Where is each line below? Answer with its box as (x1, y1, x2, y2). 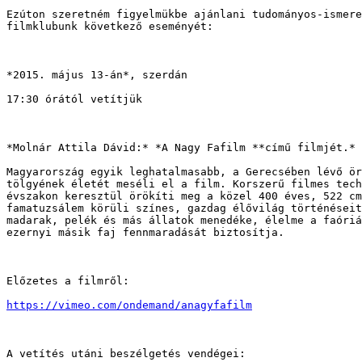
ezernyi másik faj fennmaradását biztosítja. (6, 226, 284, 239)
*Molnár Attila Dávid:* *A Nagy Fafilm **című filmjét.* (6, 141, 356, 154)
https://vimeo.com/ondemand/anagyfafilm (6, 299, 252, 312)
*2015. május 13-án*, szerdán (6, 69, 187, 82)
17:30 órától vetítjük (6, 93, 142, 106)
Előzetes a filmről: (6, 275, 129, 288)
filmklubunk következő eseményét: (6, 20, 213, 33)
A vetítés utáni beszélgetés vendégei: (6, 347, 246, 360)
